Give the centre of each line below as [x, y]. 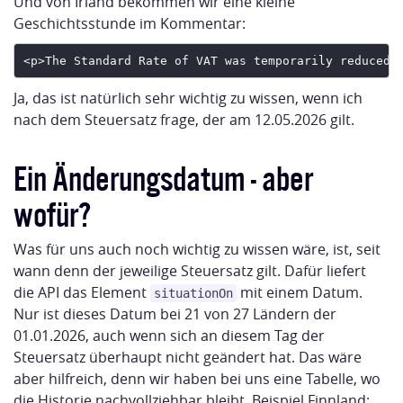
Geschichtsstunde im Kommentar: [130, 24]
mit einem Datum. [300, 293]
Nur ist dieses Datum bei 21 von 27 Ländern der [175, 314]
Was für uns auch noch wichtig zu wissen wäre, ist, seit [197, 250]
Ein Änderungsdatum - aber [163, 176]
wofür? [52, 212]
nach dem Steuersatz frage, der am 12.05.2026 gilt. [184, 120]
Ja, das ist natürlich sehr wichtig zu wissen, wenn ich [188, 99]
